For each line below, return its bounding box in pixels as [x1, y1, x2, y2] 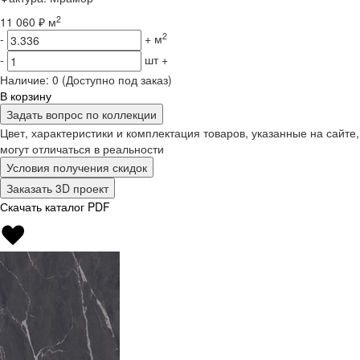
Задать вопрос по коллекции [6, 106, 157, 123]
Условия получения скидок [6, 159, 147, 176]
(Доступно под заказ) [62, 72, 172, 88]
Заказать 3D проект [6, 180, 108, 197]
